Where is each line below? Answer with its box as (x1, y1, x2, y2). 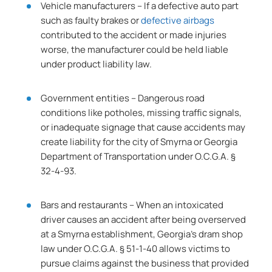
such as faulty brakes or (41, 14, 141, 27)
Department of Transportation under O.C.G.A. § (41, 150, 236, 163)
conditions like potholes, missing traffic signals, (41, 106, 242, 119)
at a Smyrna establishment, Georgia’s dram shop (41, 228, 243, 240)
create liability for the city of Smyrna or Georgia (41, 135, 238, 148)
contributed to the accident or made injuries (41, 29, 227, 41)
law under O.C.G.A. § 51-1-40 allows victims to (41, 242, 231, 255)
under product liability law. (41, 58, 152, 70)
